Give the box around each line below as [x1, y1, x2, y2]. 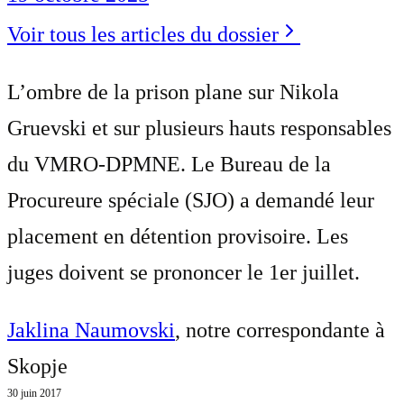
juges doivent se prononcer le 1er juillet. [7, 260, 360, 284]
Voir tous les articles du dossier [7, 22, 279, 46]
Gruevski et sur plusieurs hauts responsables [7, 115, 391, 140]
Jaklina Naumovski [7, 317, 175, 342]
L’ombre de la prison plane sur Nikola [7, 79, 339, 104]
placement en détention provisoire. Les [7, 224, 348, 248]
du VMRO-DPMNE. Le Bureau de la [7, 151, 331, 176]
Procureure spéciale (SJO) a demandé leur [7, 188, 374, 212]
